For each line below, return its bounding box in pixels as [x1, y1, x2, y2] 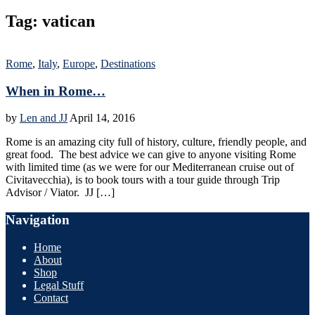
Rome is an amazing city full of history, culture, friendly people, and [6, 136, 307, 148]
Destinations [101, 57, 155, 70]
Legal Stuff [34, 278, 84, 291]
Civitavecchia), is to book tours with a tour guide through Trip [6, 174, 280, 186]
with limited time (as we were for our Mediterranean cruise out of [6, 161, 294, 174]
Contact [34, 291, 68, 304]
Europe [63, 57, 95, 70]
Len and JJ [20, 112, 67, 124]
